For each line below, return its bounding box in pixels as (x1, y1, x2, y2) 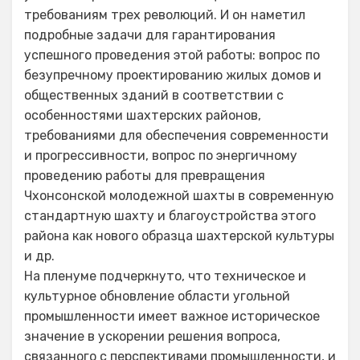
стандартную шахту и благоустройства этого (24, 208, 316, 223)
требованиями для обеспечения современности (24, 128, 329, 143)
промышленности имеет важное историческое (24, 309, 320, 324)
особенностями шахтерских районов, (24, 108, 261, 123)
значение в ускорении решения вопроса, (24, 329, 280, 344)
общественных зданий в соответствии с (24, 88, 284, 103)
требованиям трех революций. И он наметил (24, 7, 305, 22)
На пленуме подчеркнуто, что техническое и (24, 268, 306, 284)
